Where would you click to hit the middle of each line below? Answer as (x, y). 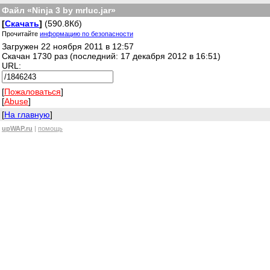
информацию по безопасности (86, 34)
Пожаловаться (33, 92)
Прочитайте (21, 34)
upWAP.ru (17, 128)
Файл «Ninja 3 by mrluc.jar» (59, 10)
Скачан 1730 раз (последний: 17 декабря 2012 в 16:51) (111, 56)
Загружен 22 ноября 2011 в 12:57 (68, 46)
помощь (50, 128)
